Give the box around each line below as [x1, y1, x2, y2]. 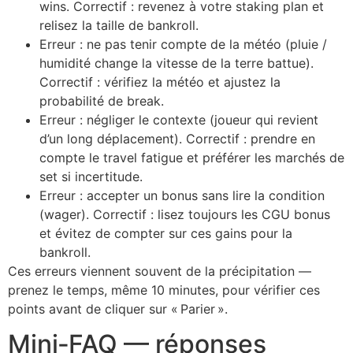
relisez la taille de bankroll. [39, 17, 199, 33]
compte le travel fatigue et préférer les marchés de [39, 149, 344, 165]
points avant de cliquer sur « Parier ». [8, 300, 228, 317]
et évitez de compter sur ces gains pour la [39, 225, 292, 241]
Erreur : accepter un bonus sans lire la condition [39, 187, 325, 203]
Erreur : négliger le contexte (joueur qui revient [39, 111, 318, 128]
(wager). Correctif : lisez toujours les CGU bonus [39, 206, 330, 222]
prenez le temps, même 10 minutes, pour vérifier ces [8, 281, 320, 298]
